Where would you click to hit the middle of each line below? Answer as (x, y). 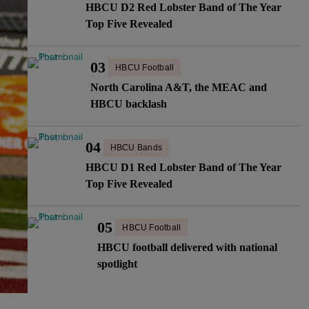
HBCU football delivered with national (188, 247)
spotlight (118, 264)
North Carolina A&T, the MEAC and (179, 87)
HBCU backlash (129, 104)
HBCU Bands (136, 148)
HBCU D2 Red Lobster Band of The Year (183, 7)
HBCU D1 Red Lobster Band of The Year (183, 167)
